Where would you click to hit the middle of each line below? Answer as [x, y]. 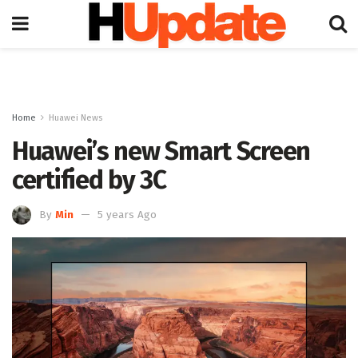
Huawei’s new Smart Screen [161, 151]
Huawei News [76, 118]
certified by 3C [89, 180]
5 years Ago [127, 215]
